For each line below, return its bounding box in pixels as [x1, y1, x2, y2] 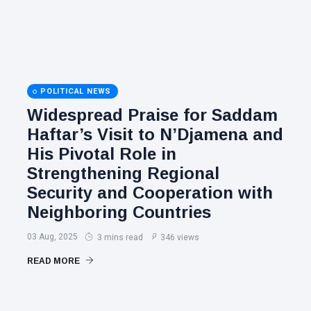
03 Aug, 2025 [27, 232, 78, 242]
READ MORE [27, 256, 82, 266]
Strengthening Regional [27, 164, 219, 183]
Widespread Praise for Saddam [27, 106, 278, 124]
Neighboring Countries [27, 203, 211, 221]
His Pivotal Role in [27, 144, 176, 163]
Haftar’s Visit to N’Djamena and [27, 125, 283, 144]
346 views [160, 233, 199, 242]
